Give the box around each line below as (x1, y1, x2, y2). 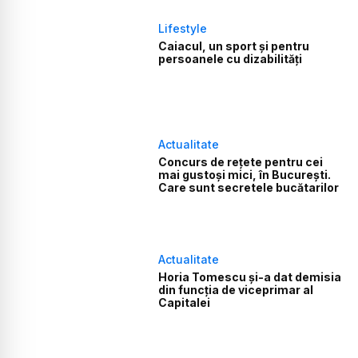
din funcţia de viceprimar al (158, 283, 314, 296)
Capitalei (158, 296, 211, 309)
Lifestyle (158, 22, 208, 36)
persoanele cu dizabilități (158, 52, 303, 66)
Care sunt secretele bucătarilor (158, 180, 340, 194)
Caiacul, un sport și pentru (158, 39, 310, 54)
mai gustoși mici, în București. (158, 167, 332, 181)
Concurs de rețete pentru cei (158, 154, 324, 169)
